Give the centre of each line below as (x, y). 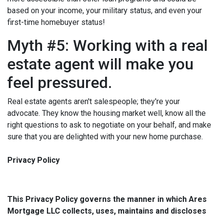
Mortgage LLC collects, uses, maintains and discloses (107, 211)
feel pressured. (60, 82)
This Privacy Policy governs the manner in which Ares (107, 199)
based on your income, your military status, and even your (105, 10)
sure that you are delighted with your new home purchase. (105, 136)
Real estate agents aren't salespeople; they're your (94, 101)
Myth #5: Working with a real (108, 45)
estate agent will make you (100, 64)
